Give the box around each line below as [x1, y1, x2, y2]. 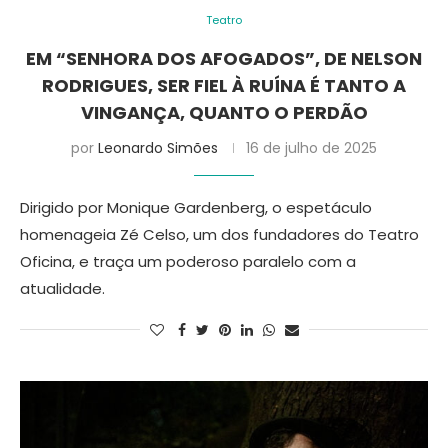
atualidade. [20, 278, 105, 299]
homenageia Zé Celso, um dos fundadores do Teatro [20, 224, 419, 245]
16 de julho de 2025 [246, 138, 377, 158]
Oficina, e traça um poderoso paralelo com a [20, 251, 356, 272]
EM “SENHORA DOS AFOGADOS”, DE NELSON [26, 46, 422, 71]
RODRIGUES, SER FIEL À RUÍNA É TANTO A [42, 73, 406, 98]
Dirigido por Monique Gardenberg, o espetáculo [20, 197, 372, 218]
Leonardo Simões [98, 138, 218, 158]
